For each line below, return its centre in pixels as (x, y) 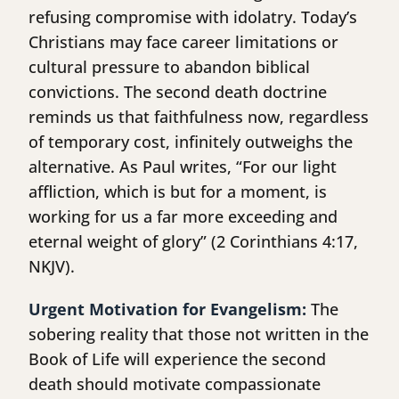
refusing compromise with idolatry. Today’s (193, 17)
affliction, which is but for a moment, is (178, 192)
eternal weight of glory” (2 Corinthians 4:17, (193, 242)
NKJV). (52, 267)
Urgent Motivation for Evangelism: (167, 309)
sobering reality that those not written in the (199, 334)
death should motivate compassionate (175, 384)
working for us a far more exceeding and (183, 217)
